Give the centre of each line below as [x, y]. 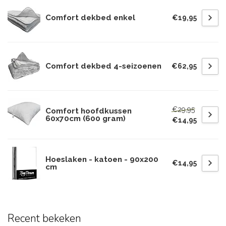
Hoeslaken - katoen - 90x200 [102, 159]
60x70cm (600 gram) [86, 118]
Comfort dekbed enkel [90, 18]
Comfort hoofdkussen [89, 111]
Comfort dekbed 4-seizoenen [103, 66]
